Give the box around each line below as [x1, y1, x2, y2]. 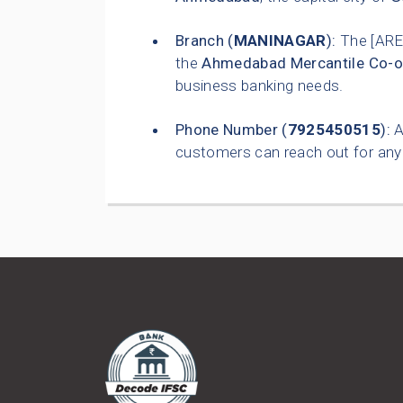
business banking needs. [175, 76, 344, 95]
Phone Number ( [175, 121, 288, 139]
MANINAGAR [233, 31, 327, 50]
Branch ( [175, 31, 234, 50]
